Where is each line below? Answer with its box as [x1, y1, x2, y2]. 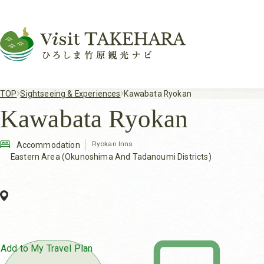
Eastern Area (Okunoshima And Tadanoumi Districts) [10, 152, 212, 161]
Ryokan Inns [91, 140, 133, 148]
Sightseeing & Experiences [20, 89, 121, 98]
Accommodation [16, 140, 80, 150]
